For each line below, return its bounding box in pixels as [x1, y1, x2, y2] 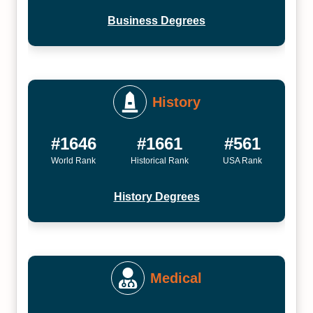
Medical [150, 270, 202, 286]
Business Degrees [108, 15, 205, 27]
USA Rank [223, 156, 263, 166]
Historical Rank [130, 156, 189, 166]
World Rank [51, 156, 96, 166]
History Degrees [113, 191, 200, 203]
